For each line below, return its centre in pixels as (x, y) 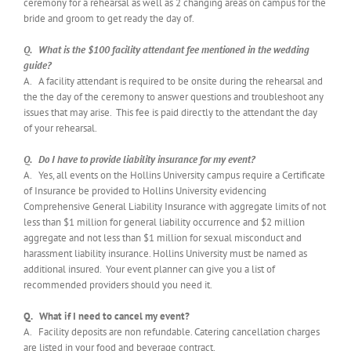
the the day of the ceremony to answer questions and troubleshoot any (174, 97)
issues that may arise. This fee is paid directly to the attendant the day (170, 113)
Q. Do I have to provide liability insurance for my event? (139, 160)
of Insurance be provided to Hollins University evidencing (145, 191)
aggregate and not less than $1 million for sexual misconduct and (163, 238)
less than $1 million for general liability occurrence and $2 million (164, 223)
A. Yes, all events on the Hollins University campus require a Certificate (174, 175)
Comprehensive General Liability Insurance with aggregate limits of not (175, 207)
